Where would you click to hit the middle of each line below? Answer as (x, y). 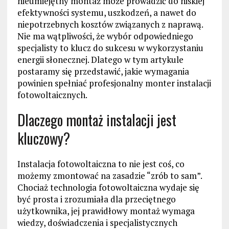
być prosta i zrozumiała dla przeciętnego (96, 199)
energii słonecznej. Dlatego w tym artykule (100, 60)
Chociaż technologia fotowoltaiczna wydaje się (108, 188)
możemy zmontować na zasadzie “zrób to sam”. (109, 176)
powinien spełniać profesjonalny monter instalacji (114, 83)
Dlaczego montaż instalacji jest (97, 120)
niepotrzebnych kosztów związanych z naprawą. (110, 25)
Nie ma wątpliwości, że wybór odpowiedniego (105, 36)
